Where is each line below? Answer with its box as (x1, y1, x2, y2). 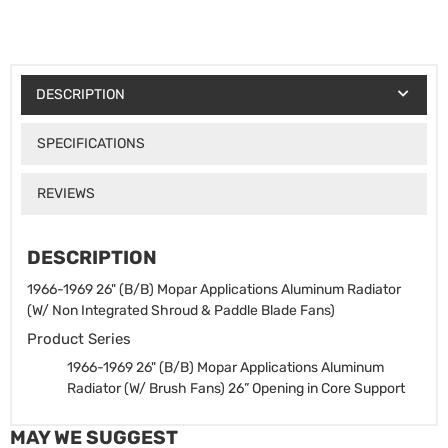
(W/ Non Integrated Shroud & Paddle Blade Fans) (27, 302, 335, 320)
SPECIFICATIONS (36, 134, 145, 152)
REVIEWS (36, 184, 95, 202)
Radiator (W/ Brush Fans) (67, 380, 225, 398)
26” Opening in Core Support (228, 380, 405, 398)
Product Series (27, 330, 131, 349)
